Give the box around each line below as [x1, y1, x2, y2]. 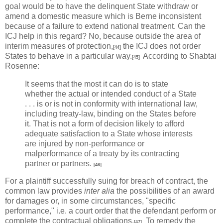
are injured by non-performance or [25, 139, 144, 148]
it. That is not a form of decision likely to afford [25, 119, 185, 128]
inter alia [84, 187, 114, 196]
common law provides [5, 187, 84, 196]
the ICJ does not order [121, 41, 201, 50]
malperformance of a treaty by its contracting [25, 149, 180, 158]
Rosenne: [5, 61, 39, 70]
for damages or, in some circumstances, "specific [5, 197, 176, 206]
